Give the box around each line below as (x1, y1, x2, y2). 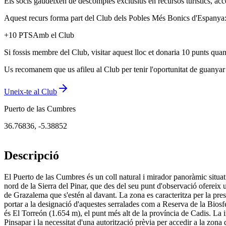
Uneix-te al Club (4, 87, 57, 96)
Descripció (4, 149, 59, 162)
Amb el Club (33, 31, 74, 40)
